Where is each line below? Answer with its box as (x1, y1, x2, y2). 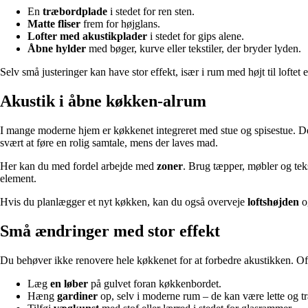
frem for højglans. (80, 18, 160, 30)
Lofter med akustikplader (27, 30, 147, 43)
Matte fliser (27, 18, 80, 30)
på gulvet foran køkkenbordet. (88, 277, 221, 289)
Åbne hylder (27, 43, 86, 55)
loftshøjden (247, 196, 299, 208)
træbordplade (43, 5, 107, 18)
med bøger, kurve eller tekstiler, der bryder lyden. (86, 43, 301, 55)
